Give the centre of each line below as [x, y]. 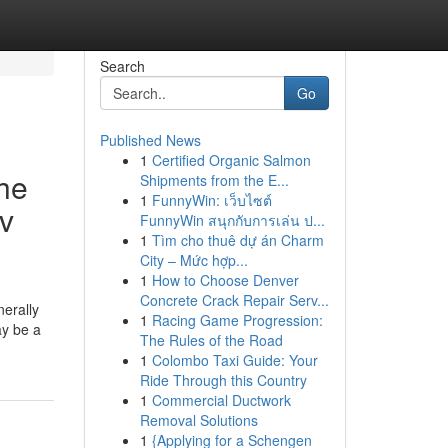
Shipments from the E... [214, 180]
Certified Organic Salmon [231, 160]
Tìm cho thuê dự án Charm [237, 240]
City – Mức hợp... [193, 260]
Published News [150, 140]
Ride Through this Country [223, 380]
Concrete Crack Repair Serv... [234, 300]
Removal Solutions [198, 420]
